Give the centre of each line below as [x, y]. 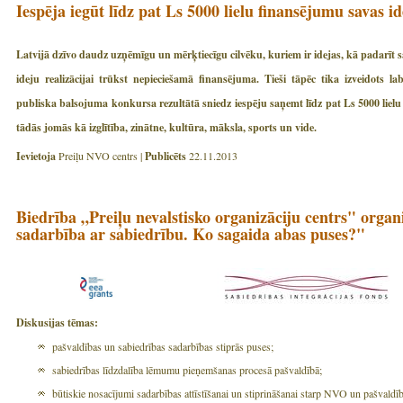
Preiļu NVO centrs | [100, 155]
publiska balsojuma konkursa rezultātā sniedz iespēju [143, 103]
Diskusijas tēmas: [57, 322]
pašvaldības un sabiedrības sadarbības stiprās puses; [163, 346]
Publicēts [166, 156]
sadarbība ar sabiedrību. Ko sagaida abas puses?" [191, 233]
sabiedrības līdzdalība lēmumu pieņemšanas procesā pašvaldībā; [187, 369]
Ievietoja [36, 156]
